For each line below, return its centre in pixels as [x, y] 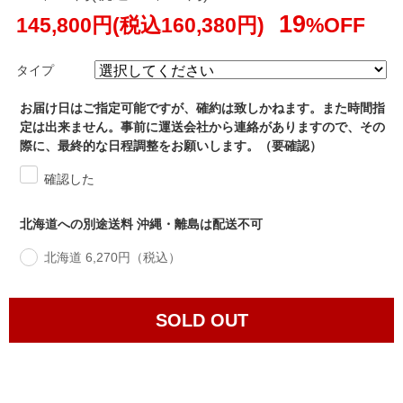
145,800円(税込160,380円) [143, 26]
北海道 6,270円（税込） [113, 258]
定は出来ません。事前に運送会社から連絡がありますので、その [203, 127]
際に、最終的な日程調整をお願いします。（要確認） [171, 146]
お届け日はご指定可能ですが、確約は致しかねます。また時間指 [203, 108]
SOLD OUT [201, 321]
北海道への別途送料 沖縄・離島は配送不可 [142, 224]
